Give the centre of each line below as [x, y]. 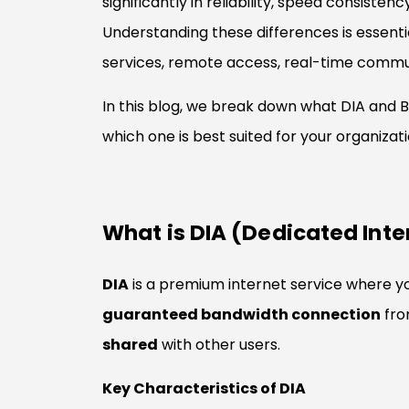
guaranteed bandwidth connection [241, 314]
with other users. [219, 344]
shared [130, 344]
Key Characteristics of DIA [204, 389]
